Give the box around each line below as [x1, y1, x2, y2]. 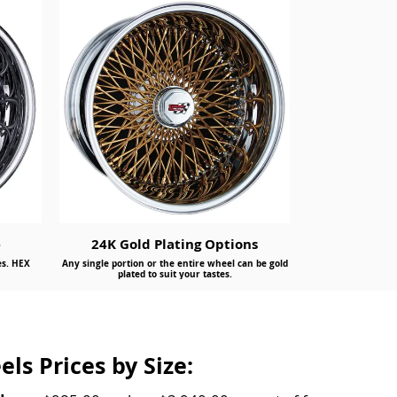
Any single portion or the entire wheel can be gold [61, 257, 288, 269]
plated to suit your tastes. [117, 268, 232, 280]
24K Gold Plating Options [91, 235, 258, 253]
